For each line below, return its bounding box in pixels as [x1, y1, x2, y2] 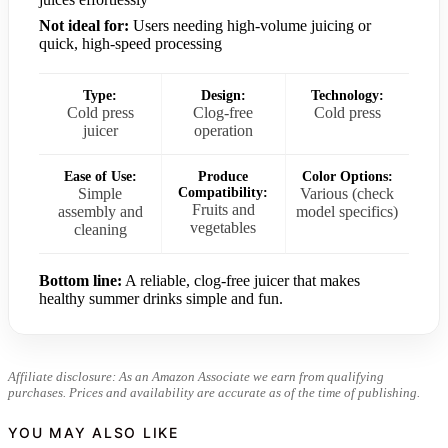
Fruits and [191, 200, 255, 218]
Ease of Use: [63, 168, 137, 184]
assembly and [57, 202, 143, 220]
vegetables [190, 218, 257, 236]
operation [193, 121, 253, 139]
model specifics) [296, 202, 399, 220]
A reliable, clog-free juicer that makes [122, 271, 360, 289]
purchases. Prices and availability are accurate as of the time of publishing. [8, 384, 420, 400]
